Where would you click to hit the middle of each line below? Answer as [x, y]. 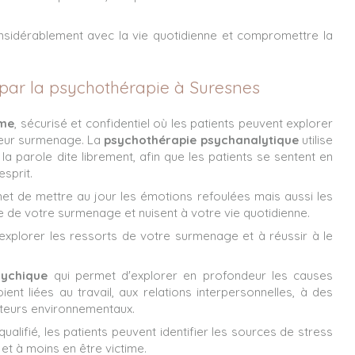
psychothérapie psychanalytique [201, 139]
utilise [316, 139]
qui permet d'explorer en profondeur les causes [190, 275]
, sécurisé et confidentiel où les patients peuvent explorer [174, 123]
